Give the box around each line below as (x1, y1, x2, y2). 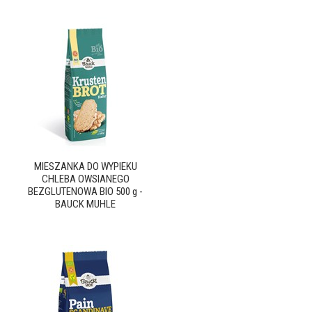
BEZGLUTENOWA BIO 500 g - (28, 185, 143, 198)
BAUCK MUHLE (55, 198, 116, 210)
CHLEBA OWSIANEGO (41, 173, 130, 185)
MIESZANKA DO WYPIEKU (33, 160, 137, 173)
